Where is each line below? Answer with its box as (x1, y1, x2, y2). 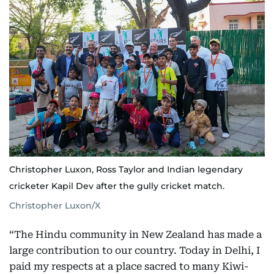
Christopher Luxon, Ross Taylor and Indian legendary (9, 164, 243, 176)
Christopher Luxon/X (9, 200, 100, 212)
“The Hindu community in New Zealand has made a (9, 229, 262, 241)
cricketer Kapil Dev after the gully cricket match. (9, 180, 224, 192)
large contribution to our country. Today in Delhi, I (9, 245, 260, 257)
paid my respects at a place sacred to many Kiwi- (9, 261, 248, 273)
